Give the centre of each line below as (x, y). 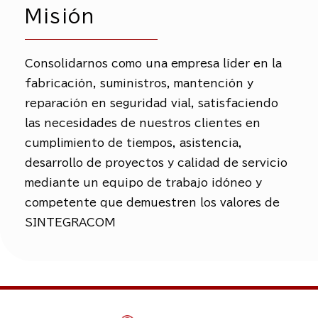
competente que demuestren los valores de (152, 203)
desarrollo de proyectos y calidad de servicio (156, 163)
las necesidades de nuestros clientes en (143, 124)
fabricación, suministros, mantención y (139, 84)
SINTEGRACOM (70, 223)
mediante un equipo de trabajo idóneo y (143, 183)
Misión (60, 16)
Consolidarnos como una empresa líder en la (153, 64)
